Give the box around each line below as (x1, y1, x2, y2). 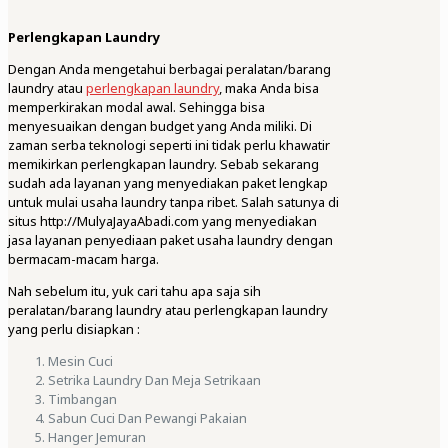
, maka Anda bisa (219, 79, 319, 98)
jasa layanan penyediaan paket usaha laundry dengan (8, 231, 333, 250)
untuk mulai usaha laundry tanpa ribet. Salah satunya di (8, 193, 339, 212)
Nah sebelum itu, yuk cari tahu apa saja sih (8, 282, 261, 301)
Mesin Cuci (48, 352, 113, 371)
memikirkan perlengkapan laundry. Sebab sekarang (8, 155, 319, 174)
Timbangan (48, 390, 117, 409)
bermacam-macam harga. (8, 250, 159, 269)
